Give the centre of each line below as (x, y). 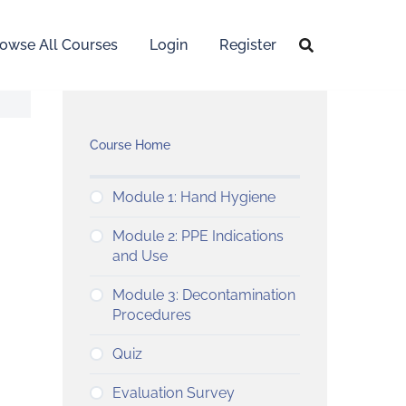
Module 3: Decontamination (203, 295)
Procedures (151, 315)
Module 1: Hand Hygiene (193, 198)
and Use (140, 256)
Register (248, 44)
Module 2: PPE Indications (198, 237)
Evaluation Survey (173, 393)
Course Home (130, 145)
